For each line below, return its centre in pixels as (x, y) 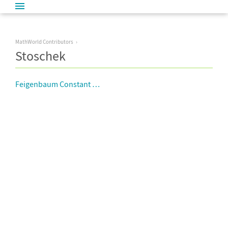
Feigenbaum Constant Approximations (81, 84)
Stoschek (40, 56)
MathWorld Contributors (44, 42)
